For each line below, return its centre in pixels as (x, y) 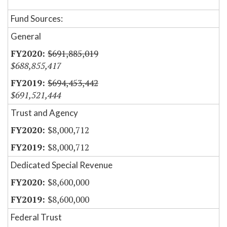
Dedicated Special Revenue (62, 165)
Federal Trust (36, 217)
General (26, 36)
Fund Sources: (37, 19)
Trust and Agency (44, 113)
